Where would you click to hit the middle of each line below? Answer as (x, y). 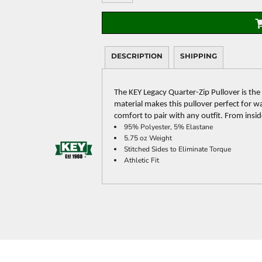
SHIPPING (199, 56)
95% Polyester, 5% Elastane (168, 127)
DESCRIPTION (137, 56)
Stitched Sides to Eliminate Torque (177, 149)
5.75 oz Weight (148, 138)
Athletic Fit (142, 160)
